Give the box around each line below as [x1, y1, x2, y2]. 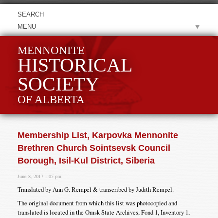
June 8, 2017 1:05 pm [17, 173, 61, 180]
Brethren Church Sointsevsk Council [17, 143, 170, 153]
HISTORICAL [17, 54, 132, 76]
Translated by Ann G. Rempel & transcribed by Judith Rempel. [17, 185, 174, 194]
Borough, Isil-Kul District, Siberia [17, 156, 155, 166]
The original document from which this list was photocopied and [17, 199, 177, 207]
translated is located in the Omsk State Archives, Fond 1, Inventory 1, [17, 208, 190, 217]
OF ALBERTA [17, 93, 85, 106]
